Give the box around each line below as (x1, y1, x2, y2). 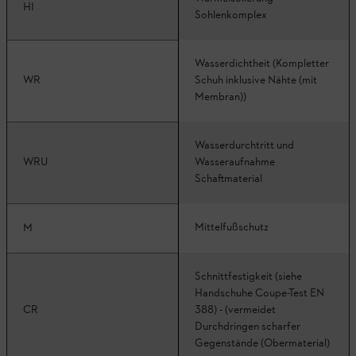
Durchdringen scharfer (195, 319, 300, 335)
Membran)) (195, 89, 246, 105)
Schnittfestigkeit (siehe (195, 269, 302, 284)
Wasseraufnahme (195, 154, 275, 170)
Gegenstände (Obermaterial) (195, 335, 330, 351)
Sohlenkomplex (195, 7, 267, 23)
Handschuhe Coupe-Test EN (195, 285, 324, 301)
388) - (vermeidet (195, 302, 276, 318)
